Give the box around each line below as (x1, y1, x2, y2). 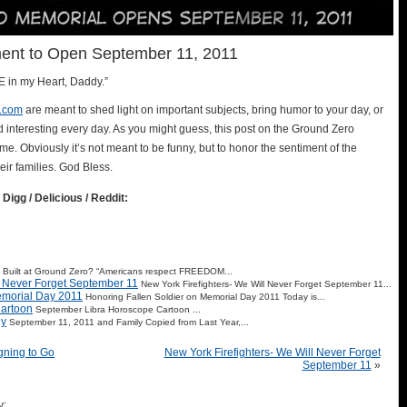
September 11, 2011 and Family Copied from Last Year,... (9, 317, 249, 327)
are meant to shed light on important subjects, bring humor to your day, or (23, 104, 383, 116)
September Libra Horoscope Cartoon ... (35, 304, 201, 314)
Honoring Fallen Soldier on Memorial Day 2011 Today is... (85, 292, 325, 302)
